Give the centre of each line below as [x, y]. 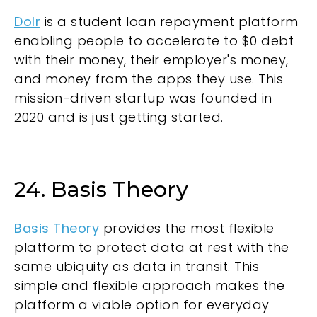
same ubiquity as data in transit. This [137, 266]
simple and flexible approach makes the [149, 285]
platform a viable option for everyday [142, 304]
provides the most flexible [187, 228]
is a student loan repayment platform [169, 21]
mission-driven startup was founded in [143, 98]
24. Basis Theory [101, 190]
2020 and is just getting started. [119, 117]
